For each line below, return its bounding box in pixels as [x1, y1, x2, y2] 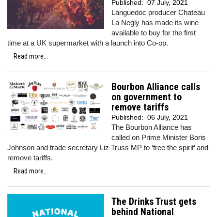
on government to [111, 92, 182, 103]
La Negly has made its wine [111, 18, 199, 27]
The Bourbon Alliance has [111, 123, 192, 131]
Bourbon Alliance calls [111, 81, 200, 93]
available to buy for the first [111, 29, 196, 37]
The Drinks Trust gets [111, 196, 196, 207]
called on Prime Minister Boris [111, 133, 206, 141]
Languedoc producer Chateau [111, 8, 205, 16]
